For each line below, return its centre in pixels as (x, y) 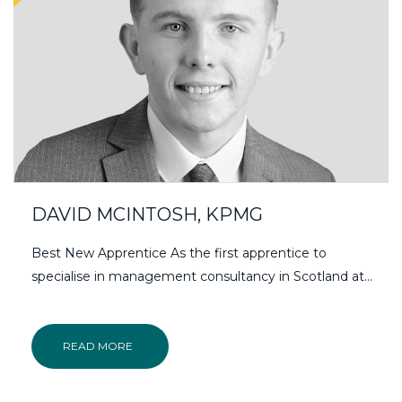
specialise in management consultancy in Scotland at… (202, 277)
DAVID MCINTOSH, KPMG (147, 215)
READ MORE (98, 346)
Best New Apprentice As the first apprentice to (179, 253)
